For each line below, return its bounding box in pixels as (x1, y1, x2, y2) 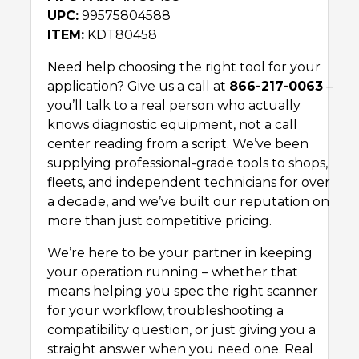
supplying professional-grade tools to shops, (47, 155, 328, 171)
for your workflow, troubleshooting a (47, 303, 284, 319)
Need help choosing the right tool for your (47, 59, 321, 75)
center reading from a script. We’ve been (47, 136, 309, 152)
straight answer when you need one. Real (47, 341, 313, 357)
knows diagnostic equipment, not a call (47, 117, 297, 133)
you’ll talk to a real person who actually (47, 98, 301, 114)
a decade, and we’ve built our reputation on (47, 194, 329, 210)
